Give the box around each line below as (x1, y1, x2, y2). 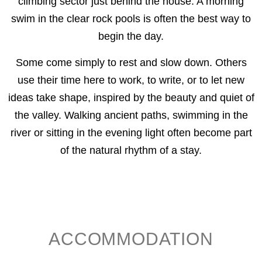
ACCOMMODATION (49, 229, 213, 249)
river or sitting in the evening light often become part (10, 126, 252, 139)
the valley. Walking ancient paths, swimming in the (14, 109, 248, 121)
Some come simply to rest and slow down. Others (15, 56, 247, 68)
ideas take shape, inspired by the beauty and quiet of (8, 91, 254, 104)
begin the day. (98, 30, 164, 43)
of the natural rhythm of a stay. (60, 144, 202, 156)
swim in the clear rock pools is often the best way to (11, 13, 251, 25)
